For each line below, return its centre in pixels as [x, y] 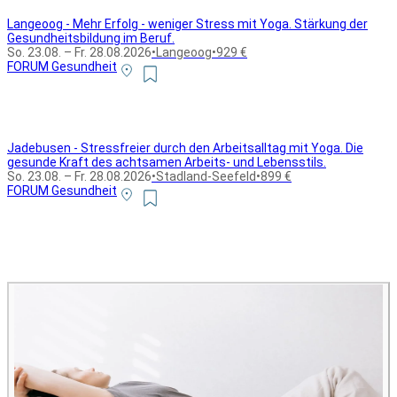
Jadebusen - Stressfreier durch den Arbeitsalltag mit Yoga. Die [185, 148]
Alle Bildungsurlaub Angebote [113, 273]
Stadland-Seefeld [206, 176]
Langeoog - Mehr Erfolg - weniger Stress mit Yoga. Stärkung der [187, 23]
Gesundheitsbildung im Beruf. [91, 38]
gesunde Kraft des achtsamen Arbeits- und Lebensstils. [167, 162]
